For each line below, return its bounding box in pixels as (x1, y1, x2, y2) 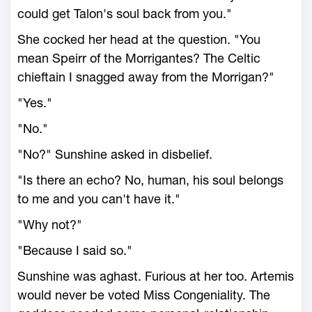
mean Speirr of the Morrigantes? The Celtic (17, 51, 260, 65)
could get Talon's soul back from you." (17, 6, 232, 21)
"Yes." (17, 95, 52, 110)
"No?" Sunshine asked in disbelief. (17, 147, 212, 162)
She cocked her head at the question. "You (17, 32, 260, 47)
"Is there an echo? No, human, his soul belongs (17, 173, 283, 187)
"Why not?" (17, 217, 82, 232)
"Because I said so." (17, 243, 132, 258)
